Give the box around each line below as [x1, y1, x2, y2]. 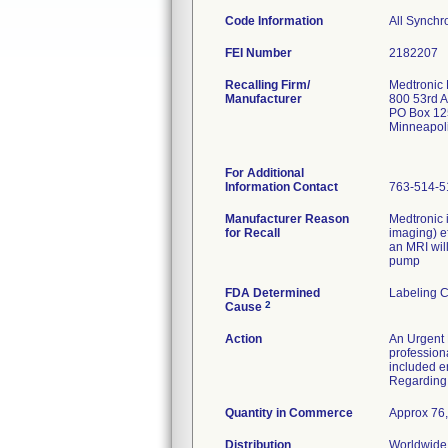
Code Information [225, 14, 323, 28]
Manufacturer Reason [225, 212, 349, 226]
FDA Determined [225, 286, 320, 300]
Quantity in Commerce [225, 406, 353, 420]
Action [225, 332, 262, 346]
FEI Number [225, 46, 292, 60]
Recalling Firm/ [225, 78, 310, 92]
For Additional [225, 166, 304, 180]
